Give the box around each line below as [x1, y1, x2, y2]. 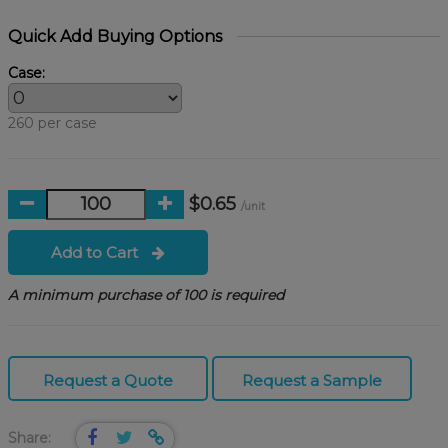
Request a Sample [242, 370, 382, 390]
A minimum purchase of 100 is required [8, 285, 284, 304]
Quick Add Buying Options [8, 26, 222, 46]
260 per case [8, 113, 97, 132]
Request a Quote [43, 370, 173, 390]
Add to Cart [51, 242, 142, 262]
